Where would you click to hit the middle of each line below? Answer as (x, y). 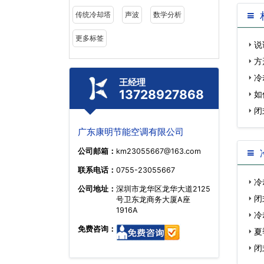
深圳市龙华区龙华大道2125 (163, 189)
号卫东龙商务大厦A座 (153, 199)
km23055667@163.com (159, 151)
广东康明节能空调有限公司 (131, 132)
